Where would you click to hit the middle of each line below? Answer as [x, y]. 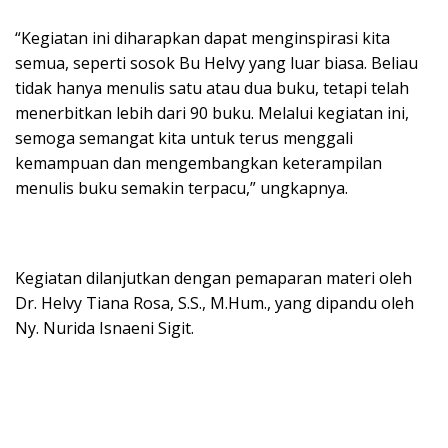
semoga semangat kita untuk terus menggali [184, 137]
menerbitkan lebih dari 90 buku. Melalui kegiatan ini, [212, 112]
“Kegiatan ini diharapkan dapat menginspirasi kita [202, 37]
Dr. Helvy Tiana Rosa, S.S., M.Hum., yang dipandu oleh [214, 302]
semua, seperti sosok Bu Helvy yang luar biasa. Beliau [216, 62]
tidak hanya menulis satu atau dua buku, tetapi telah [212, 87]
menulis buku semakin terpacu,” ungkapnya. [181, 187]
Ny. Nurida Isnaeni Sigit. [104, 327]
